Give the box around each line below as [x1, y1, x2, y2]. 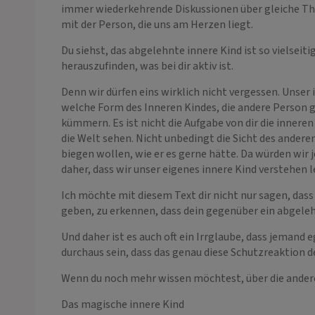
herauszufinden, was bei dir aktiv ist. [61, 58, 233, 74]
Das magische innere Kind [61, 296, 184, 312]
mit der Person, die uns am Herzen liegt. [61, 16, 253, 32]
